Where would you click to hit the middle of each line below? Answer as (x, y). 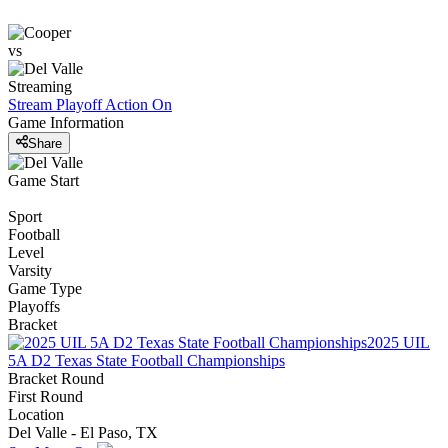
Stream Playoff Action (78, 105)
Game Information (66, 123)
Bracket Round (56, 378)
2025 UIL (398, 342)
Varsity (30, 270)
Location (36, 414)
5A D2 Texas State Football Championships (146, 360)
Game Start (43, 180)
